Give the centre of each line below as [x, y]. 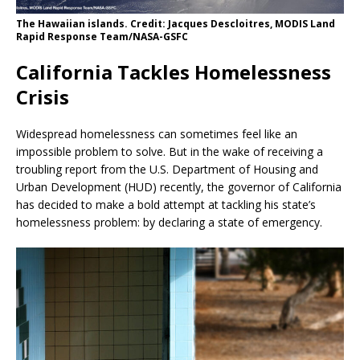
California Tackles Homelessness [174, 72]
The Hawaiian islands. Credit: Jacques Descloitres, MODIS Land [176, 23]
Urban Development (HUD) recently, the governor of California [179, 186]
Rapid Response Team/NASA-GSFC [102, 36]
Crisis [43, 96]
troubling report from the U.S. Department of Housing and [167, 169]
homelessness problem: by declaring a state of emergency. [169, 222]
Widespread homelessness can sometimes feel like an [157, 133]
